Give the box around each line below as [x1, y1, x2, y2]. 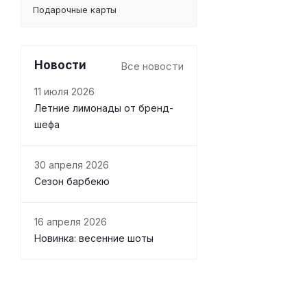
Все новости [121, 60, 184, 73]
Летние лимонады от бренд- [34, 103, 173, 114]
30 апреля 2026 [34, 160, 109, 171]
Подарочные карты [33, 4, 116, 15]
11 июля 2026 [34, 86, 95, 97]
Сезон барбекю [34, 176, 110, 187]
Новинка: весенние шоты [34, 233, 153, 244]
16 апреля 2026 [34, 217, 107, 228]
